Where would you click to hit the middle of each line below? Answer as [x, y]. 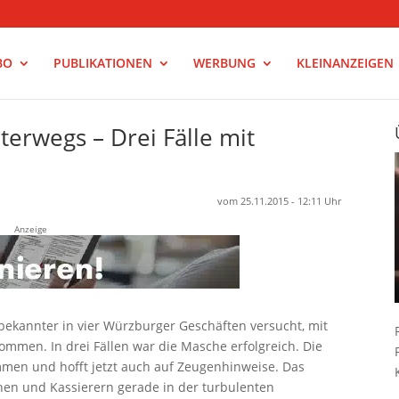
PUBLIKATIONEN [102, 63]
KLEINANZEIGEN [345, 63]
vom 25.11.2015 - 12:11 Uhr [280, 200]
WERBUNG [224, 63]
